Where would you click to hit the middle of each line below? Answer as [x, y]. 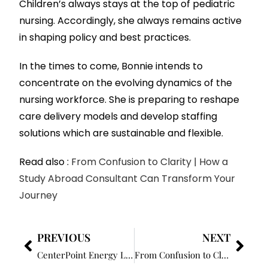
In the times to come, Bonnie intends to [111, 66]
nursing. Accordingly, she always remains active [131, 21]
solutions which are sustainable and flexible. [121, 133]
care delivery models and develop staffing [118, 117]
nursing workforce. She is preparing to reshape [130, 100]
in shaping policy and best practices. [105, 38]
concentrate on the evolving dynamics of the [126, 83]
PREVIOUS [64, 238]
